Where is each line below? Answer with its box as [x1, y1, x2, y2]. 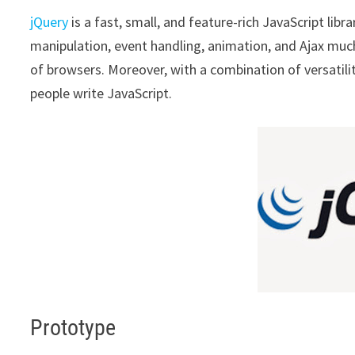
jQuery [30, 13, 69, 31]
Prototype [30, 315, 116, 341]
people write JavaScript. [30, 84, 173, 102]
